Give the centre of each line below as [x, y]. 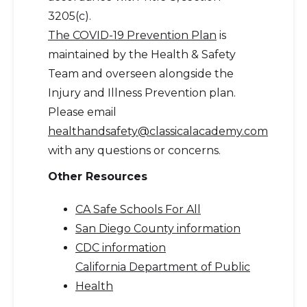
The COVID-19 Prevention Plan [132, 35]
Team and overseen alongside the [141, 74]
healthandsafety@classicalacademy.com [158, 131]
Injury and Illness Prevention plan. [142, 93]
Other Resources [98, 176]
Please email [82, 112]
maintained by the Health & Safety [142, 54]
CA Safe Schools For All [138, 209]
